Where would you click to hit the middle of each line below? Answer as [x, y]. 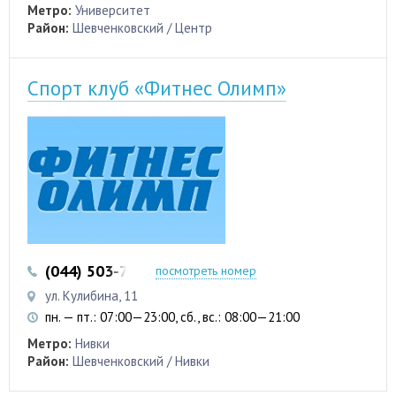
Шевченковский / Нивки [141, 362]
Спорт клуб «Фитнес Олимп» [157, 88]
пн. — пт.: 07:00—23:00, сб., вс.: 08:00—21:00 [172, 317]
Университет [113, 11]
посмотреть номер [206, 271]
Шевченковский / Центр [142, 28]
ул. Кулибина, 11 [91, 296]
